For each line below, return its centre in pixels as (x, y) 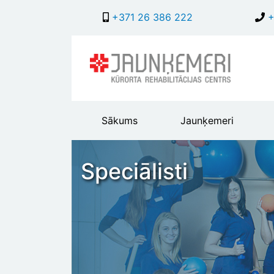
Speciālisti (134, 172)
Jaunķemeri (207, 121)
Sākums (120, 121)
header (104, 135)
